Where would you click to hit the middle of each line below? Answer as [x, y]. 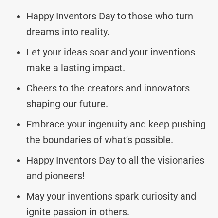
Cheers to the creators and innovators [108, 88]
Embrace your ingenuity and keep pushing [116, 124]
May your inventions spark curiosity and [111, 196]
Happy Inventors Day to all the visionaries [115, 160]
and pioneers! [55, 175]
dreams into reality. [68, 31]
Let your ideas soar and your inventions [111, 52]
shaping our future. [67, 103]
